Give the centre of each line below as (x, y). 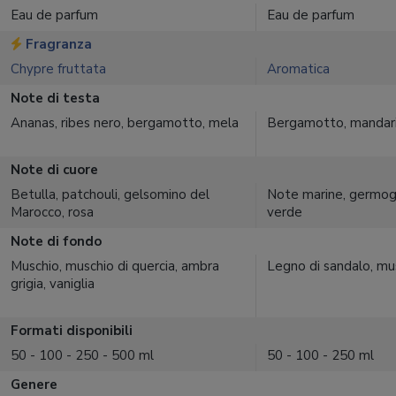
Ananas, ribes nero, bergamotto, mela (125, 123)
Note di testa (55, 98)
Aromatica (298, 69)
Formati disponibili (72, 331)
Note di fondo (56, 241)
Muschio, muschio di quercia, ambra (115, 266)
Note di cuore (54, 170)
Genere (34, 385)
